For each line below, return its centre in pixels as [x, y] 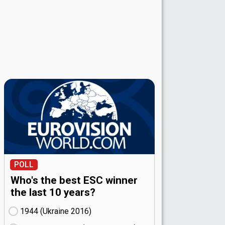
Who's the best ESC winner [74, 181]
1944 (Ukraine [45, 211]
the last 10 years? [53, 193]
